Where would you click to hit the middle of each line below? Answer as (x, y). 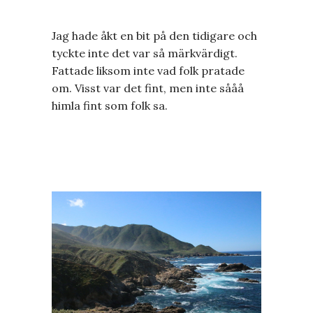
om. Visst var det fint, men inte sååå (148, 88)
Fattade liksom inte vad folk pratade (148, 70)
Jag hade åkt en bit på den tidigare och (154, 35)
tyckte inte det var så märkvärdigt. (145, 53)
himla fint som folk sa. (110, 105)
